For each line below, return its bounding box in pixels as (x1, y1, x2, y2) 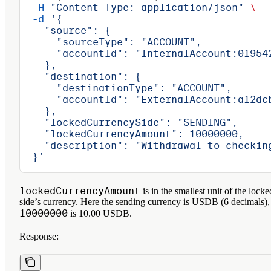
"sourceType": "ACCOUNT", (20, 36, 201, 48)
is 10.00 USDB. (68, 207, 132, 218)
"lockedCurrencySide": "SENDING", (20, 116, 238, 128)
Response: (19, 230, 59, 241)
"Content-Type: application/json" (44, 1, 244, 13)
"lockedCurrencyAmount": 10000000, (20, 128, 244, 140)
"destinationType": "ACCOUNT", (20, 82, 232, 94)
